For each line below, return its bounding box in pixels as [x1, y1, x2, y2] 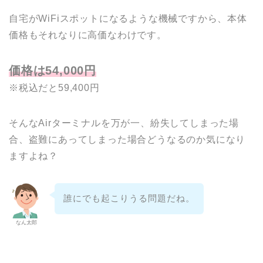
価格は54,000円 [9, 63, 96, 77]
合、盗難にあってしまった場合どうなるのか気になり [9, 134, 246, 144]
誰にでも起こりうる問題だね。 [63, 193, 195, 204]
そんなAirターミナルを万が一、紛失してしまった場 [9, 117, 239, 128]
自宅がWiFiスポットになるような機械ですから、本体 [9, 13, 247, 23]
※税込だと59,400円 [9, 82, 100, 93]
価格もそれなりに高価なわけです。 [9, 29, 167, 40]
